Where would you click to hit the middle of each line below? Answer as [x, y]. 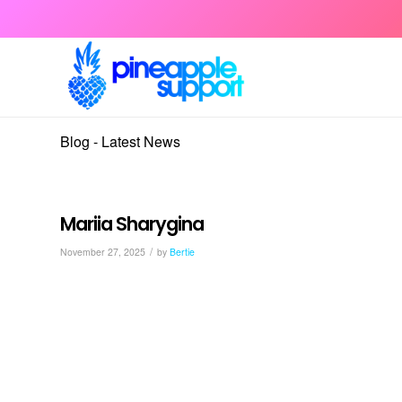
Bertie [182, 252]
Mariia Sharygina [132, 224]
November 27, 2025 [103, 252]
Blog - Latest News [120, 141]
